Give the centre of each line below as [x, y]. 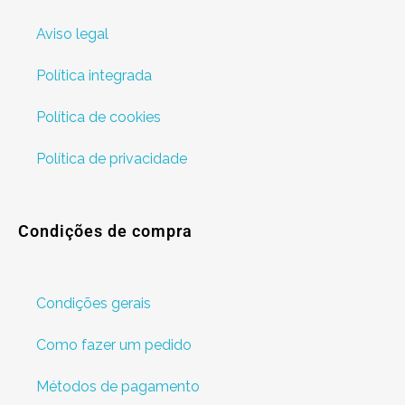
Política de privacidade [112, 159]
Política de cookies [99, 118]
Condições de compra [105, 231]
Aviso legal [72, 34]
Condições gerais [94, 303]
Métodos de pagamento [118, 386]
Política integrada [94, 76]
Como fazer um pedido [114, 344]
